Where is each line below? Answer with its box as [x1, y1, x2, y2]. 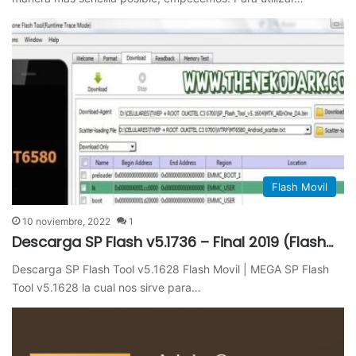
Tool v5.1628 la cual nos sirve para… [12, 281, 202, 295]
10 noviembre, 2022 [22, 215, 111, 228]
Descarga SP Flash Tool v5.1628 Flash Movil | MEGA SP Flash [12, 262, 330, 277]
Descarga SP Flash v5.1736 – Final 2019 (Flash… [12, 232, 334, 253]
